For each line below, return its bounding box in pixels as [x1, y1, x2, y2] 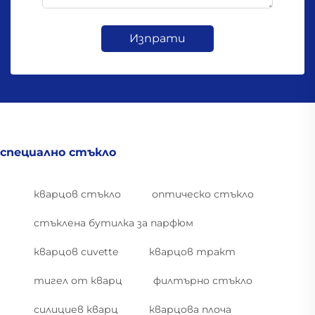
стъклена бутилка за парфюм [34, 217, 193, 230]
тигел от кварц [34, 274, 122, 288]
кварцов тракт [149, 245, 236, 259]
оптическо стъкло [152, 188, 254, 201]
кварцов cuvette [34, 245, 118, 259]
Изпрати [129, 32, 186, 46]
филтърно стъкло [153, 274, 252, 288]
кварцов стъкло [34, 188, 121, 201]
